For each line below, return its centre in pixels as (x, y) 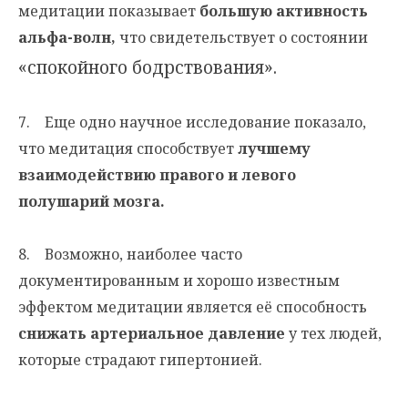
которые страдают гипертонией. (140, 360)
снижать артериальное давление (152, 334)
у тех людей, (333, 334)
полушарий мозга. (92, 202)
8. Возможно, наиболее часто (130, 255)
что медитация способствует (126, 149)
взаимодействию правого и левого (157, 175)
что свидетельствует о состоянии (242, 38)
